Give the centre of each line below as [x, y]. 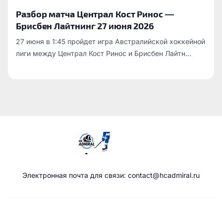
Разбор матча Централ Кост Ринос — [95, 14]
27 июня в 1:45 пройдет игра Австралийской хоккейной [111, 41]
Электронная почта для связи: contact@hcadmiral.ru [111, 175]
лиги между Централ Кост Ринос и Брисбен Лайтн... [104, 53]
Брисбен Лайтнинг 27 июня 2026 [85, 26]
